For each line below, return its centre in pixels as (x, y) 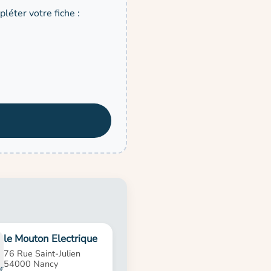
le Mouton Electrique (51, 238)
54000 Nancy (31, 263)
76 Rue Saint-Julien (42, 253)
